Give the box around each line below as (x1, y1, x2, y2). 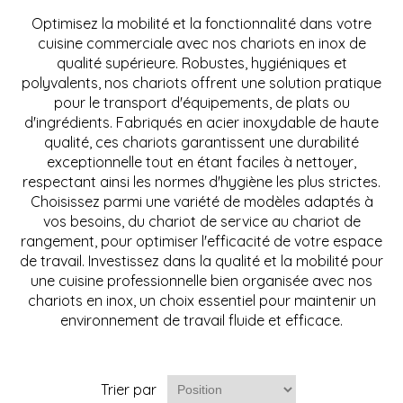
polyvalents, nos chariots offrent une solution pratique (22, 73, 381, 92)
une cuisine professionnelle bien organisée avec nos (31, 271, 372, 290)
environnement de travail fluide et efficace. (60, 310, 343, 329)
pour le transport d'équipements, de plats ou (53, 93, 350, 112)
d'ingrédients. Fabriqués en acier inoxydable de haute (24, 112, 379, 131)
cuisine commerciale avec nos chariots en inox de (37, 33, 366, 52)
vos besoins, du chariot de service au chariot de (42, 211, 361, 230)
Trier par (100, 380, 157, 399)
